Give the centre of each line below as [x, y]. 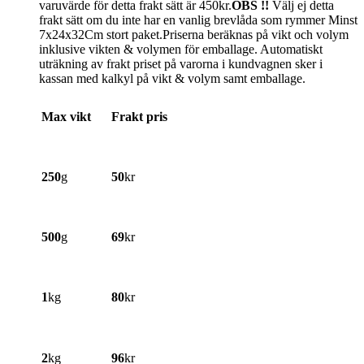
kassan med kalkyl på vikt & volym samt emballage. [172, 79]
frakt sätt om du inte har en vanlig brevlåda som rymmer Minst [198, 20]
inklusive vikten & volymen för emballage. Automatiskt [181, 50]
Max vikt [66, 117]
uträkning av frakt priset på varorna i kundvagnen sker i [181, 64]
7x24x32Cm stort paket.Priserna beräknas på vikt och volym [194, 35]
